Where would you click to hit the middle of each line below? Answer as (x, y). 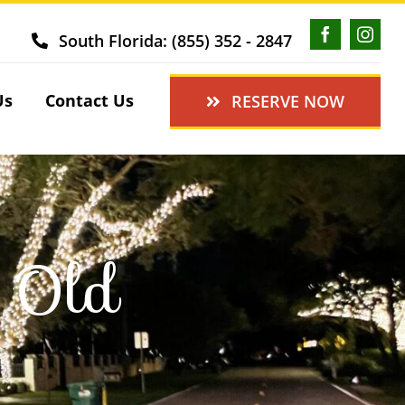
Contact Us (89, 100)
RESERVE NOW (288, 101)
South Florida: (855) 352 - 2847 (176, 40)
